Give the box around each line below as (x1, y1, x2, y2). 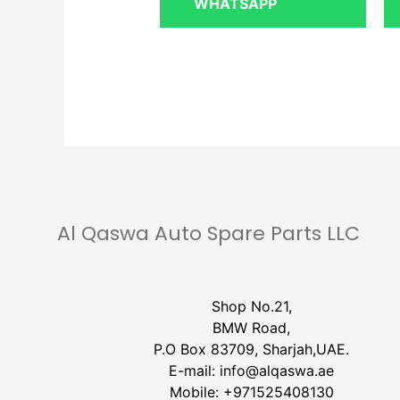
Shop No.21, (211, 297, 292, 316)
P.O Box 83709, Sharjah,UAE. (154, 340, 349, 359)
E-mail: (169, 362, 220, 380)
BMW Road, (212, 319, 290, 337)
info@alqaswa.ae (220, 362, 334, 380)
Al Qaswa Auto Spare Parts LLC (57, 219, 361, 247)
